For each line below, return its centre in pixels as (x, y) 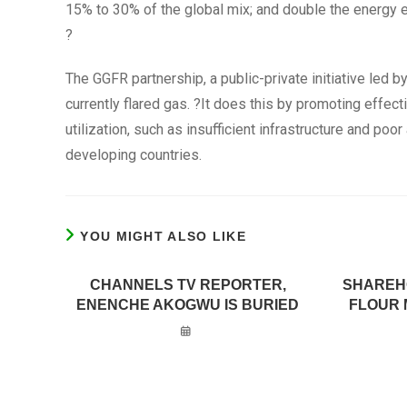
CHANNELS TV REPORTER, (188, 285)
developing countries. (134, 155)
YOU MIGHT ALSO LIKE (164, 236)
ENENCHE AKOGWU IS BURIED (188, 305)
